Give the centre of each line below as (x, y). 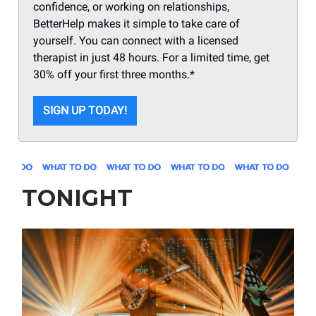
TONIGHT (77, 197)
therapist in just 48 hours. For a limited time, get (151, 57)
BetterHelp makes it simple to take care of (136, 23)
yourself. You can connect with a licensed (136, 40)
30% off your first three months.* (114, 74)
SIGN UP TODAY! (85, 110)
